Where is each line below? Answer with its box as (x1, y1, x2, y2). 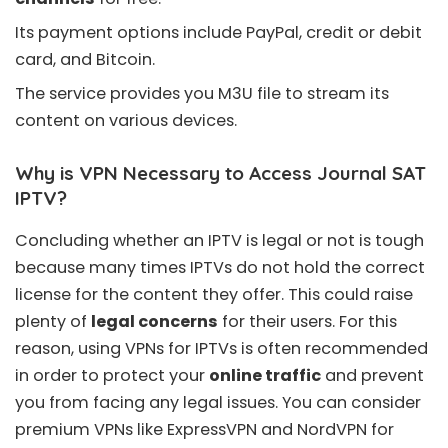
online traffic (209, 363, 321, 387)
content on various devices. (15, 108, 237, 132)
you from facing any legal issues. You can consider (15, 390, 421, 414)
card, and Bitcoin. (15, 47, 155, 71)
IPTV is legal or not (208, 228, 355, 252)
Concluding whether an (15, 228, 208, 252)
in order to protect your (15, 363, 209, 387)
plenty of (15, 309, 91, 333)
